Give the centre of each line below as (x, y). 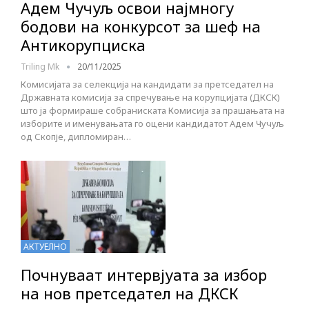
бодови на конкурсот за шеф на (141, 27)
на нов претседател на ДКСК (129, 293)
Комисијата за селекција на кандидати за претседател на (147, 84)
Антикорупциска (83, 45)
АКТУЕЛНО (45, 247)
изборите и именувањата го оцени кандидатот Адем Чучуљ (152, 124)
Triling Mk (41, 67)
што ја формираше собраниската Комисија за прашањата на (153, 111)
